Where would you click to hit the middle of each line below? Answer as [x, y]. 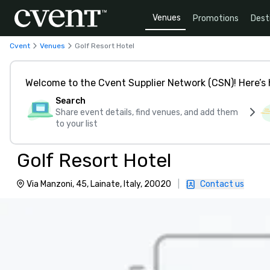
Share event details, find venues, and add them [147, 112]
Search [71, 101]
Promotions [216, 18]
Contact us [222, 184]
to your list [77, 124]
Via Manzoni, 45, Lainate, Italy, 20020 [99, 184]
